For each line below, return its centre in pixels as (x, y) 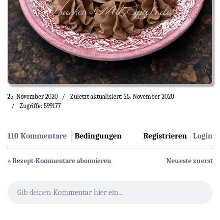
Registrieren (165, 136)
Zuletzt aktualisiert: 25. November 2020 (122, 97)
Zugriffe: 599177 (40, 106)
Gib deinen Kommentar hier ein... (70, 193)
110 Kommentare (37, 136)
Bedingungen (98, 136)
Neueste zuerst (190, 161)
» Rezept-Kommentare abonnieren (59, 161)
